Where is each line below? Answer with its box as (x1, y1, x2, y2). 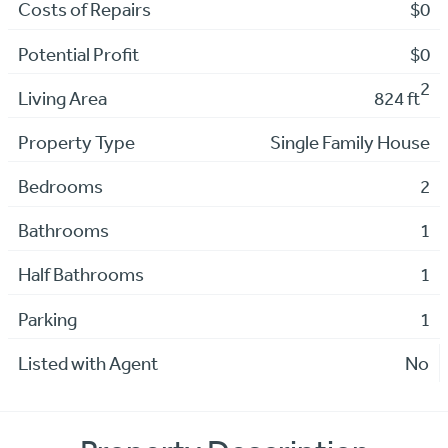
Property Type (17, 130, 135, 153)
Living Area (17, 86, 107, 109)
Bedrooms (17, 175, 103, 198)
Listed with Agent (17, 351, 158, 374)
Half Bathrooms (17, 263, 144, 286)
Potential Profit (17, 42, 139, 65)
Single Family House (270, 130, 431, 153)
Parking (17, 307, 77, 330)
